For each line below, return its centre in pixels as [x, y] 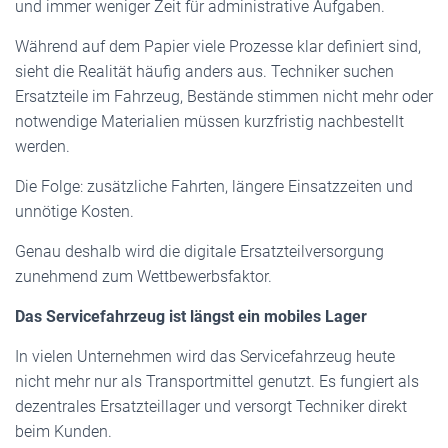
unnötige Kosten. [74, 211]
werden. [42, 146]
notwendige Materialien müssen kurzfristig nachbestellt [209, 121]
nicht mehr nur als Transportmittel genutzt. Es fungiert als [217, 381]
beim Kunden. [63, 431]
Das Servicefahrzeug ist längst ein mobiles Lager [191, 316]
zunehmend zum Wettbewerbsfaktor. [143, 276]
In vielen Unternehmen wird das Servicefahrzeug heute [205, 356]
